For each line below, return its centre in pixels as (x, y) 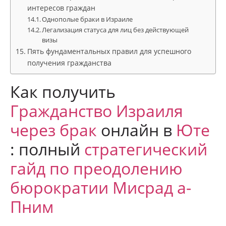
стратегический (146, 149)
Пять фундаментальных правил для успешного (109, 51)
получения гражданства (69, 63)
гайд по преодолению (96, 168)
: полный (47, 149)
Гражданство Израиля (97, 111)
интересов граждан (61, 8)
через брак (53, 130)
